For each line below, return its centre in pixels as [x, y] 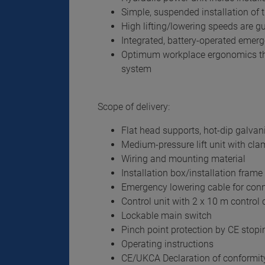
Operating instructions [167, 244]
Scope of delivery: [134, 107]
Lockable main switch [167, 216]
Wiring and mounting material [183, 159]
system [136, 69]
